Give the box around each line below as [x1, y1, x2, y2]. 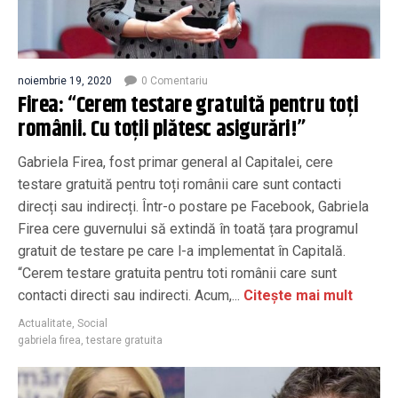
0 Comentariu [141, 74, 208, 87]
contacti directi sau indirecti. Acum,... [18, 286, 240, 304]
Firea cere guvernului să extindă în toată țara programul [18, 219, 358, 237]
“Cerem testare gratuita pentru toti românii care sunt [18, 264, 337, 282]
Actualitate [18, 316, 72, 330]
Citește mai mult [240, 286, 353, 304]
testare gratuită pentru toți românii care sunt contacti [18, 175, 341, 193]
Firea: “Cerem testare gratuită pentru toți [18, 88, 359, 123]
